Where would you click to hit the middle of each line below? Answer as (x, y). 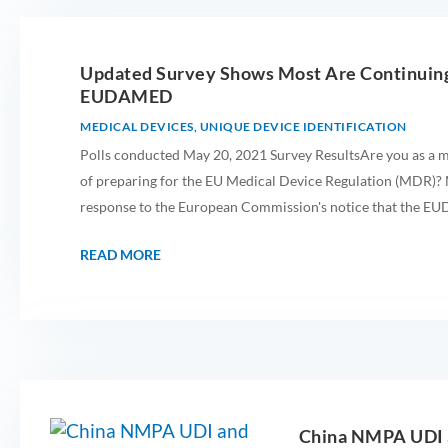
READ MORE (120, 255)
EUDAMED (126, 96)
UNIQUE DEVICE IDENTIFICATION (303, 127)
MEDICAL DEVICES (137, 127)
